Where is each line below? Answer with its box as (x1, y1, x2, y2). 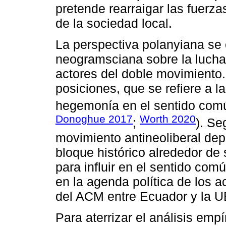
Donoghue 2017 (55, 113, 133, 125)
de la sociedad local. (55, 16, 172, 30)
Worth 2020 (140, 113, 196, 125)
